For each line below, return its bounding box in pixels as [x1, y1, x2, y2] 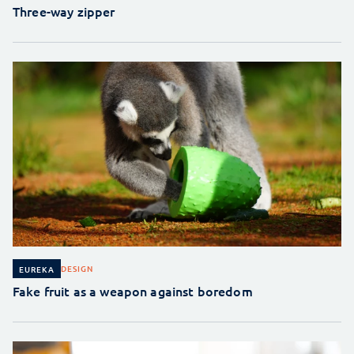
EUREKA [19, 262, 55, 275]
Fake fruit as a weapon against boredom [13, 281, 253, 299]
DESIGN [61, 262, 93, 274]
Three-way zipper [13, 2, 115, 20]
